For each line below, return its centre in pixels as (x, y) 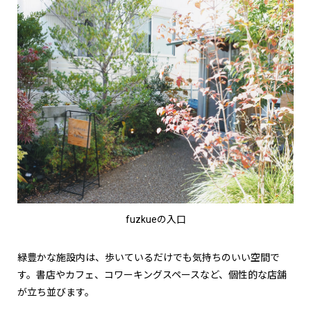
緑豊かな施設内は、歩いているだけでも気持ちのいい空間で (149, 258)
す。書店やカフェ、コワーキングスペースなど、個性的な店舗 (152, 275)
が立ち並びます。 (56, 293)
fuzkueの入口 (155, 220)
